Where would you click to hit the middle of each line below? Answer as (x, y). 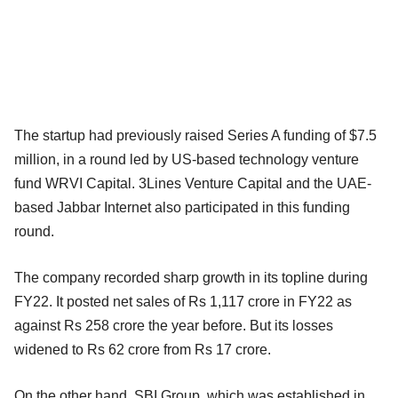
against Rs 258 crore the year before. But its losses (174, 325)
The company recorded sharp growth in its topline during (191, 277)
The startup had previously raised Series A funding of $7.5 (195, 135)
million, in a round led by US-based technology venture (187, 159)
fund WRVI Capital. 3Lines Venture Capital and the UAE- (193, 183)
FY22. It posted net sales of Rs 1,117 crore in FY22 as (183, 301)
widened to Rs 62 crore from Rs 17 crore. (143, 349)
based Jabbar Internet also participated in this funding (182, 207)
